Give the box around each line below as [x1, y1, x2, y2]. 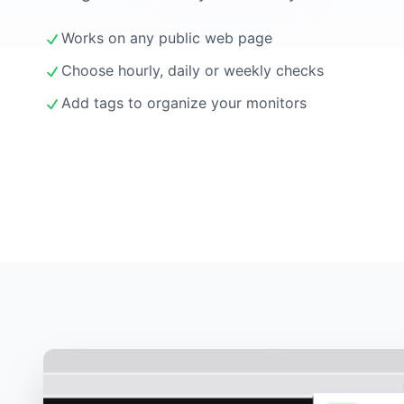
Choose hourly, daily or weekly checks [61, 60, 324, 79]
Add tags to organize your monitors [61, 93, 307, 112]
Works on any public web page [61, 28, 272, 47]
